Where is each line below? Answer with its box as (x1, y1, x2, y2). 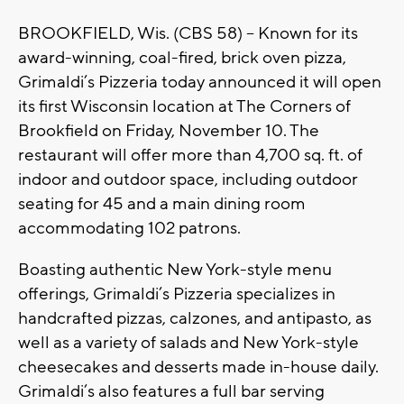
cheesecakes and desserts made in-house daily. (18, 356, 379, 379)
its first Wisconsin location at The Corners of (18, 96, 351, 118)
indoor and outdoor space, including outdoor (18, 169, 358, 191)
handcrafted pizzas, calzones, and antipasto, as (18, 308, 372, 330)
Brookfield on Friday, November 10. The (18, 120, 319, 142)
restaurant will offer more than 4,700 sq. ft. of (18, 144, 363, 167)
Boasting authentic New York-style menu (18, 259, 332, 281)
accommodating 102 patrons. (18, 217, 241, 240)
